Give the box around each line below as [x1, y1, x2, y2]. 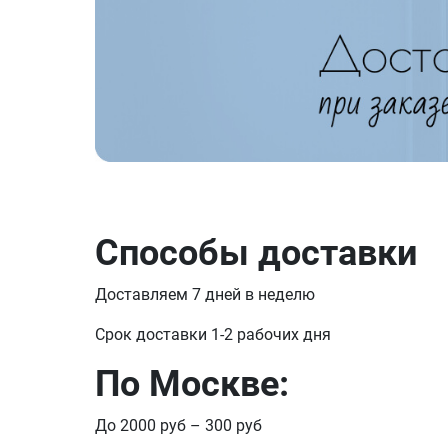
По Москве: [94, 363, 289, 406]
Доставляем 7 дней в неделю [94, 285, 315, 305]
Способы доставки [94, 232, 417, 275]
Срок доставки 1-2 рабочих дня [94, 325, 331, 345]
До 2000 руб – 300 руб [94, 416, 262, 436]
